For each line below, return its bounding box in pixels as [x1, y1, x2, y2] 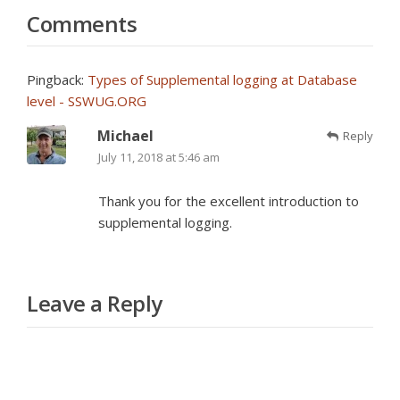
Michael [97, 126, 154, 146]
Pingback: [27, 71, 87, 88]
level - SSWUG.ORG [27, 92, 146, 110]
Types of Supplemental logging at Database [87, 71, 357, 88]
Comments [27, 9, 137, 38]
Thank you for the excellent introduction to [98, 192, 359, 210]
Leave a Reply [27, 288, 162, 318]
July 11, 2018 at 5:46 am [98, 149, 220, 165]
